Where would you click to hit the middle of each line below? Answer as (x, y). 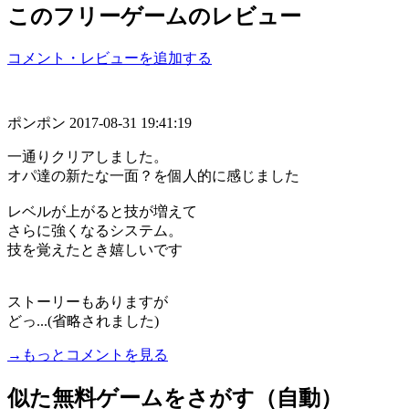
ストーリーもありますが (88, 301)
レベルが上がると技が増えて (102, 211)
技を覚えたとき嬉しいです (95, 249)
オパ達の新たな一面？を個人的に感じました (153, 175)
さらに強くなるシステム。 (95, 230)
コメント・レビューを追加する (110, 58)
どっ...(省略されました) (83, 320)
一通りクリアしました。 (88, 156)
